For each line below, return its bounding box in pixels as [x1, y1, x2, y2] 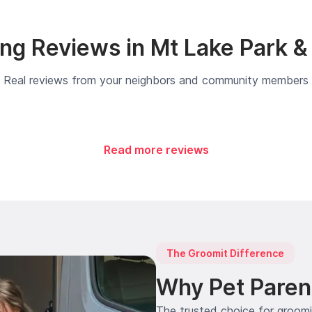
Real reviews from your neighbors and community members [3, 72, 309, 87]
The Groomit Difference [166, 247, 284, 259]
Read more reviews [103, 142, 209, 157]
